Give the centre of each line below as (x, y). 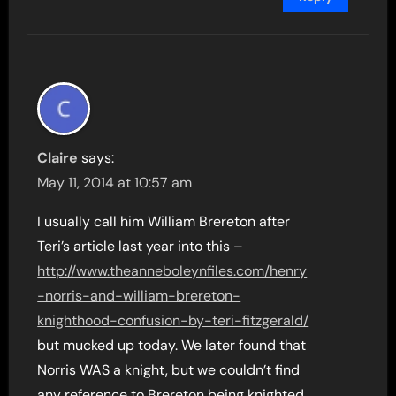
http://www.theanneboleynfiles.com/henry (172, 271)
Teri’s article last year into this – (141, 246)
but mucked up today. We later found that (172, 345)
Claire (58, 158)
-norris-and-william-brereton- (139, 296)
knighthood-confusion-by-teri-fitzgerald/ (173, 320)
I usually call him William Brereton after (164, 221)
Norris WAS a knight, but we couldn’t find (169, 370)
